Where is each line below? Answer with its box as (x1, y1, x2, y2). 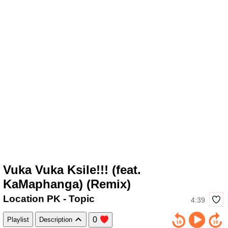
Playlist (7, 215, 29, 223)
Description (39, 215, 74, 223)
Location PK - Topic (3, 193, 95, 205)
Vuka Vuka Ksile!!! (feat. (3, 162, 141, 177)
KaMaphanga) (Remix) (3, 177, 131, 191)
